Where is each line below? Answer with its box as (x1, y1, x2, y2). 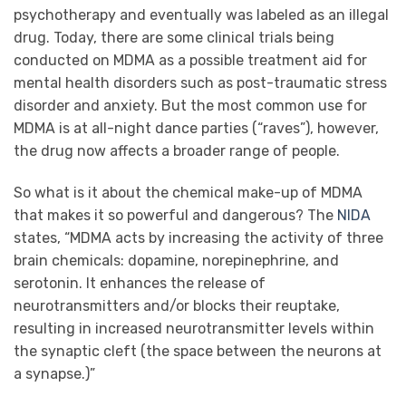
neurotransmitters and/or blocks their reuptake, (14, 296, 340, 314)
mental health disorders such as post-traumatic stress (14, 73, 387, 92)
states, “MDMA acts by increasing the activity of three (14, 228, 383, 246)
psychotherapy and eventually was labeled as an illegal (14, 5, 389, 24)
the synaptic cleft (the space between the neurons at (14, 342, 382, 360)
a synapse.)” (14, 364, 99, 382)
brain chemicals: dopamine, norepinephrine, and (14, 251, 339, 269)
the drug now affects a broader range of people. (14, 141, 340, 159)
